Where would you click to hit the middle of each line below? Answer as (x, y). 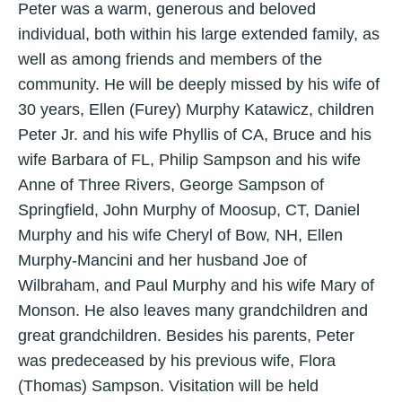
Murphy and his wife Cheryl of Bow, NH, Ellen (180, 236)
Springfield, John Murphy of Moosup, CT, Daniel (189, 210)
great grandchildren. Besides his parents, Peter (186, 336)
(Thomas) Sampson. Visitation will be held (168, 386)
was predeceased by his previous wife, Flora (177, 361)
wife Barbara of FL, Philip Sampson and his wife (189, 160)
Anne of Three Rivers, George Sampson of (171, 185)
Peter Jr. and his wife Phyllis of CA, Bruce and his (195, 135)
